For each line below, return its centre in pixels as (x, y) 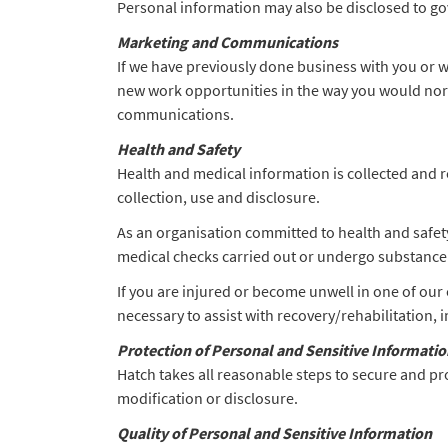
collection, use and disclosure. (218, 197)
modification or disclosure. (207, 398)
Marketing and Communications (227, 42)
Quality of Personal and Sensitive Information (274, 433)
